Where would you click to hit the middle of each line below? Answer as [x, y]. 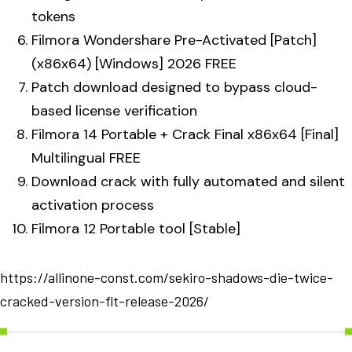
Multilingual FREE [86, 158]
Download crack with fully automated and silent [188, 181]
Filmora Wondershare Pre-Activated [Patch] [174, 40]
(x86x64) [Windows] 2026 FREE [134, 63]
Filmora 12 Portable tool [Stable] [136, 228]
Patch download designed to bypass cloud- [174, 87]
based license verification [114, 110]
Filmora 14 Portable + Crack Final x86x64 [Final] [185, 134]
